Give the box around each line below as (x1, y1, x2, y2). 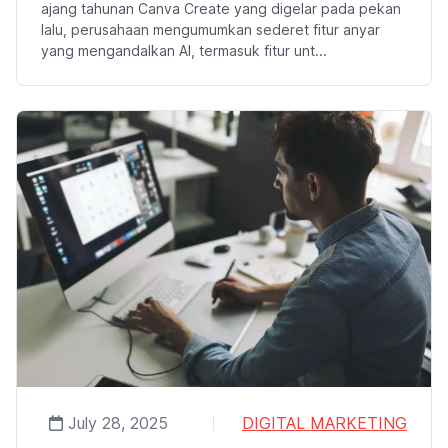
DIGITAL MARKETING (242, 412, 407, 433)
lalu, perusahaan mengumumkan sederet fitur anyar (41, 20, 380, 38)
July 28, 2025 (63, 412, 168, 433)
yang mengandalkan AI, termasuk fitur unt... (41, 41, 327, 59)
